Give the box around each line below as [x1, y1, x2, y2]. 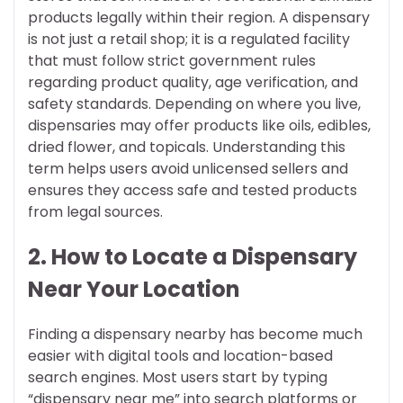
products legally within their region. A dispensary [28, 7, 370, 28]
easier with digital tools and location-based [28, 345, 333, 366]
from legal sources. [28, 201, 163, 222]
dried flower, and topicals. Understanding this [28, 137, 345, 157]
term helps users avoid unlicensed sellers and [28, 158, 348, 179]
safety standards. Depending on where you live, [28, 94, 361, 114]
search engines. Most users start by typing [28, 366, 327, 388]
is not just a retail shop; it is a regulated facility [28, 29, 350, 49]
